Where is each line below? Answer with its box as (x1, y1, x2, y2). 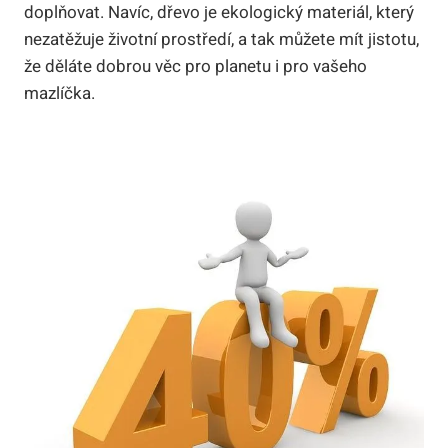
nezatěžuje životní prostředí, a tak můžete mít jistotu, (24, 26, 419, 52)
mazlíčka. (24, 80, 95, 106)
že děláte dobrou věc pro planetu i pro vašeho (24, 53, 367, 79)
